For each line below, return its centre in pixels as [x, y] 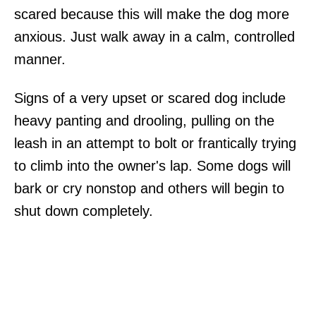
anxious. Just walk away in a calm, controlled [154, 36]
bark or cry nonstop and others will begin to [149, 188]
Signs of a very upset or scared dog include [150, 98]
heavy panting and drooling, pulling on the [144, 120]
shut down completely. [84, 211]
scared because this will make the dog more [152, 14]
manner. [40, 59]
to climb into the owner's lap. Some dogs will [152, 165]
